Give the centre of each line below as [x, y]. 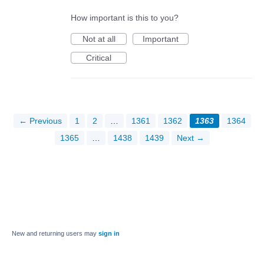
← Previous [40, 121]
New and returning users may [55, 233]
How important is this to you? [125, 17]
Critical [99, 57]
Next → [190, 138]
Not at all [99, 39]
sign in [109, 233]
